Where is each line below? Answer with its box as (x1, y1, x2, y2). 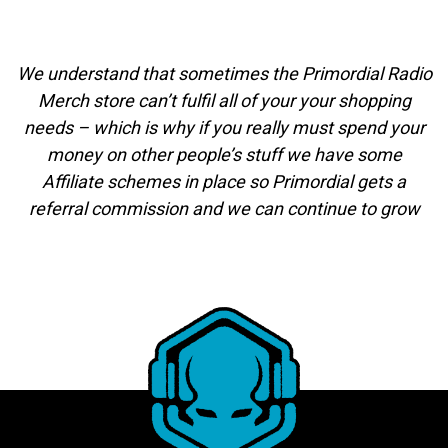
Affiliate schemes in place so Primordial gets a (42, 171, 406, 193)
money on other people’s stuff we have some (46, 144, 402, 166)
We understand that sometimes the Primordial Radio (16, 63, 432, 85)
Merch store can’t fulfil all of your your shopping (37, 90, 411, 112)
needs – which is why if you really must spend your (23, 117, 425, 139)
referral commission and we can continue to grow (28, 198, 420, 220)
